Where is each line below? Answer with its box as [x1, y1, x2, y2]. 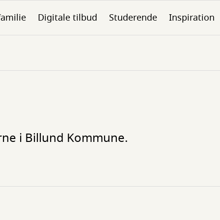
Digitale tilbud [38, 11, 97, 24]
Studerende [109, 11, 157, 24]
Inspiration [169, 11, 215, 24]
